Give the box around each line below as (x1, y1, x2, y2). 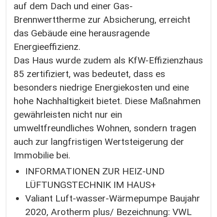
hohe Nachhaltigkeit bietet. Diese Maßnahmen (14, 95, 201, 107)
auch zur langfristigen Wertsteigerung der (14, 136, 184, 147)
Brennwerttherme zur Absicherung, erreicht (14, 14, 190, 25)
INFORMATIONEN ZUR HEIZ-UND (25, 166, 165, 177)
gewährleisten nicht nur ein (14, 108, 122, 120)
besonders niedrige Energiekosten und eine (14, 81, 189, 93)
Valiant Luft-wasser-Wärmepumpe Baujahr (25, 193, 200, 204)
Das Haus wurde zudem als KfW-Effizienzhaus (14, 54, 203, 66)
